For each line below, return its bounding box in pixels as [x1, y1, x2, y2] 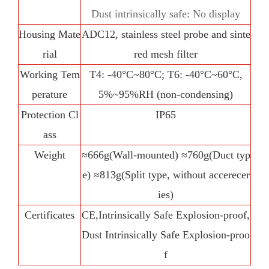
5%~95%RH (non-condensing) [98, 88, 233, 100]
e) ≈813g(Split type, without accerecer [82, 168, 250, 181]
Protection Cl [20, 108, 79, 121]
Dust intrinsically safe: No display [91, 7, 240, 20]
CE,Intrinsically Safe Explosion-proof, [82, 208, 250, 221]
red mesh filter [134, 47, 198, 60]
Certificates [25, 208, 74, 221]
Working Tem [19, 68, 80, 80]
